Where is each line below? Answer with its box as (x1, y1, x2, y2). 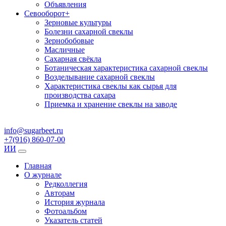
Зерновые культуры (44, 18, 111, 27)
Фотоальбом (44, 207, 87, 215)
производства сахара (44, 91, 116, 99)
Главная (24, 161, 51, 170)
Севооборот (24, 9, 65, 18)
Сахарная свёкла (44, 54, 101, 63)
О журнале (24, 171, 62, 179)
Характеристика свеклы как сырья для (44, 82, 177, 90)
